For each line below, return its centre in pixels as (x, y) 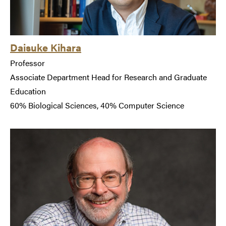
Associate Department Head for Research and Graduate (108, 77)
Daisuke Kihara (46, 47)
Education (28, 91)
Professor (27, 63)
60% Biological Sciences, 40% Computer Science (97, 105)
